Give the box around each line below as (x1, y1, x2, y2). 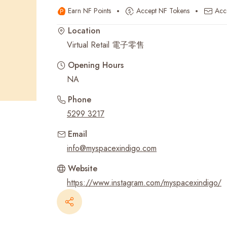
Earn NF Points (68, 6, 111, 16)
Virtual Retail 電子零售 (67, 39, 144, 51)
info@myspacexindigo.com (67, 142, 157, 154)
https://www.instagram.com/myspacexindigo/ (67, 177, 221, 188)
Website (68, 163, 97, 174)
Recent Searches (43, 17, 113, 30)
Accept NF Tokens (136, 6, 190, 16)
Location (68, 25, 100, 36)
